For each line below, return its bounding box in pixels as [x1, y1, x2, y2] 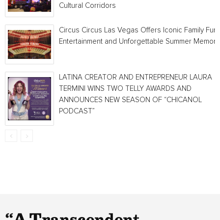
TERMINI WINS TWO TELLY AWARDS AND [59, 85, 192, 92]
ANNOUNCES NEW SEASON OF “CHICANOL [59, 96, 202, 104]
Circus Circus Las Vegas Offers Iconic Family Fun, [59, 27, 219, 34]
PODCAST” [59, 108, 95, 115]
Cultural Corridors [59, 2, 116, 9]
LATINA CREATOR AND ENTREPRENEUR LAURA [59, 74, 212, 81]
